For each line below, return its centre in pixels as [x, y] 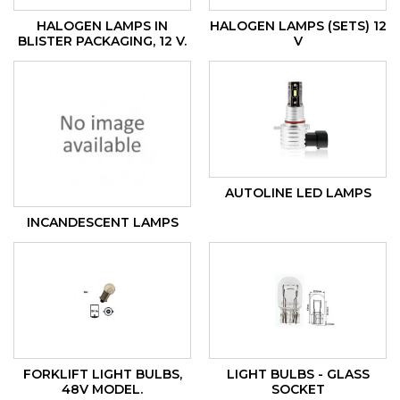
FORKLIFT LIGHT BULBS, [102, 374]
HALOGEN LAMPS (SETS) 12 [298, 26]
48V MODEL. [102, 389]
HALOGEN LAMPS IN [102, 26]
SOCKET [298, 389]
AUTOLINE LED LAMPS [298, 193]
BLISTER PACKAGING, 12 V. [102, 42]
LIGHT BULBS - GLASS [298, 374]
